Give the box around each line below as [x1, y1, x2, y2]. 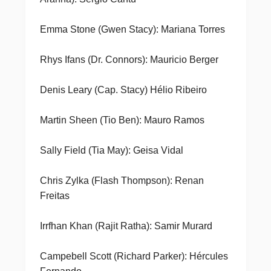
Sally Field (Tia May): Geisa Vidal [39, 145, 183, 155]
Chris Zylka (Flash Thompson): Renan [39, 175, 204, 186]
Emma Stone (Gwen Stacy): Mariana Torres [39, 24, 225, 34]
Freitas [39, 191, 70, 201]
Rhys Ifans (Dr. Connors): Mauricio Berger [39, 54, 218, 65]
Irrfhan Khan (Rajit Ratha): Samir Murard [39, 221, 212, 231]
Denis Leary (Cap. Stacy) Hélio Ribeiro [39, 85, 207, 95]
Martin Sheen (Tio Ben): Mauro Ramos [39, 115, 204, 125]
